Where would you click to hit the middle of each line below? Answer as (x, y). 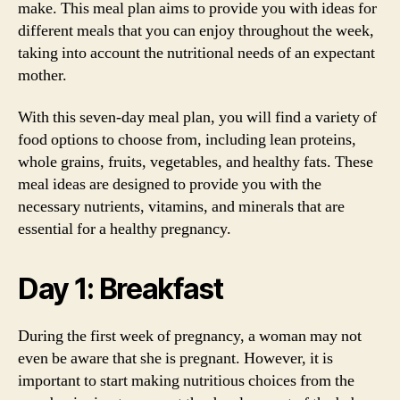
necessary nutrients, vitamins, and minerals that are (181, 207)
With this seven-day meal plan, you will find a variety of (197, 117)
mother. (42, 75)
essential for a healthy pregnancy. (125, 229)
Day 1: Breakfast (121, 289)
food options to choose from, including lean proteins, (187, 140)
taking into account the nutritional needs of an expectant (196, 53)
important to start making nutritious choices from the (186, 381)
